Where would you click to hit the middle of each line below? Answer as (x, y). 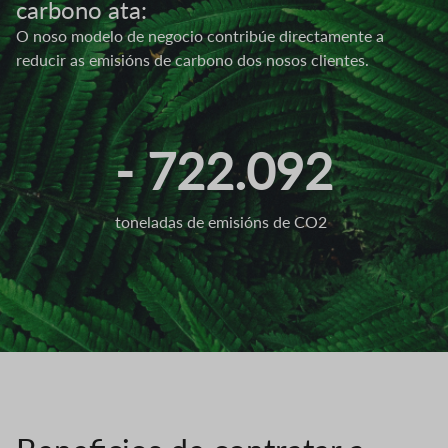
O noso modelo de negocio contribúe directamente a (200, 35)
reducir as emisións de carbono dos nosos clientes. (192, 59)
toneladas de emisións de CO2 (221, 221)
